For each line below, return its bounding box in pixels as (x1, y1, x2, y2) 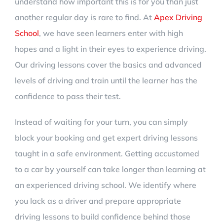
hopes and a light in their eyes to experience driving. (15, 43, 206, 54)
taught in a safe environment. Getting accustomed (15, 148, 199, 158)
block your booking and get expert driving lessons (15, 132, 198, 143)
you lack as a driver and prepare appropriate (15, 195, 181, 206)
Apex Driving (154, 12, 202, 22)
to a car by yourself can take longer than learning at (15, 164, 206, 174)
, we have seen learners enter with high (39, 28, 183, 38)
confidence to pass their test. (15, 91, 121, 101)
